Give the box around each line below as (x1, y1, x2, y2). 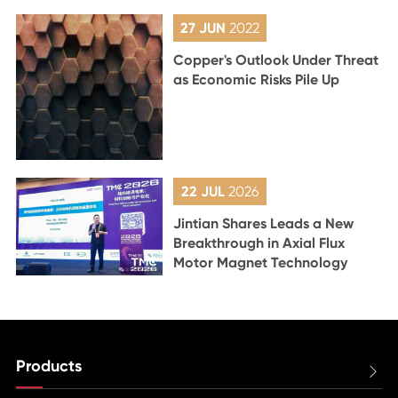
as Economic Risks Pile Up (173, 70, 340, 88)
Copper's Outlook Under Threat (173, 51, 379, 68)
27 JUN (180, 19, 230, 36)
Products (15, 356, 82, 377)
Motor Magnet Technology (173, 254, 348, 272)
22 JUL (181, 183, 229, 201)
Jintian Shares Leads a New (173, 215, 354, 233)
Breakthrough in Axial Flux (173, 235, 346, 252)
